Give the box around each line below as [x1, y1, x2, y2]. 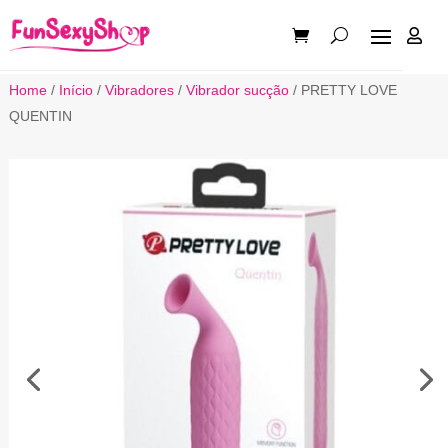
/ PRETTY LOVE [288, 81, 397, 98]
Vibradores [104, 81, 174, 98]
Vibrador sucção [185, 81, 289, 98]
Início [58, 81, 93, 98]
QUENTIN [8, 107, 72, 124]
